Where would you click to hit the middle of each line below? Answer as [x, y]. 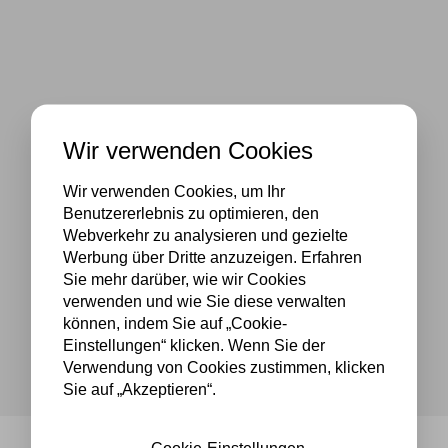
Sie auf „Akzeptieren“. [139, 389]
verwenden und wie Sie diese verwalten [204, 301]
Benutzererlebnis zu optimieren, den [191, 213]
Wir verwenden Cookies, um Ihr [174, 191]
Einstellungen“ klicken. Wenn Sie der [194, 345]
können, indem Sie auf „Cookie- [175, 323]
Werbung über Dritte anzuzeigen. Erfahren [212, 257]
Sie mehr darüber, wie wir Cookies [184, 279]
